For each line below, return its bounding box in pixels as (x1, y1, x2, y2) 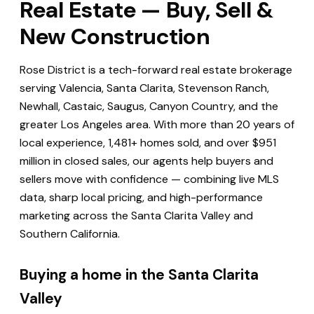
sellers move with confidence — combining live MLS (20, 171, 279, 186)
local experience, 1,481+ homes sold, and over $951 (20, 135, 276, 150)
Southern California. (20, 226, 120, 241)
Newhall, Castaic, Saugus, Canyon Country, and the (20, 98, 278, 114)
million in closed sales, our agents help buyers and (20, 153, 273, 168)
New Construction (20, 21, 210, 51)
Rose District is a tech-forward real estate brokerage (20, 62, 292, 77)
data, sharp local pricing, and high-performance (20, 189, 263, 205)
